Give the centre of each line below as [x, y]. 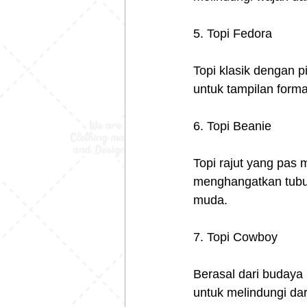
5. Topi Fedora [233, 34]
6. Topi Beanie [232, 126]
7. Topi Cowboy [235, 237]
